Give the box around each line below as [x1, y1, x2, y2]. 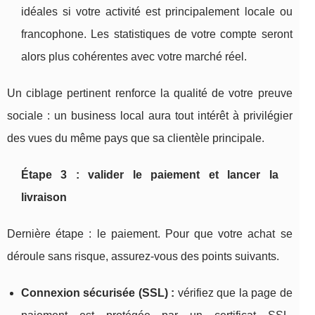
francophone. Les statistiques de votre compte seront [21, 28, 292, 41]
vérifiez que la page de [174, 287, 292, 300]
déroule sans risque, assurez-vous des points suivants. [7, 250, 279, 263]
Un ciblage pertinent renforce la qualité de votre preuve [7, 87, 292, 100]
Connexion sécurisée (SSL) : [21, 287, 175, 300]
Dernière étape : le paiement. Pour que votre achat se [7, 228, 292, 240]
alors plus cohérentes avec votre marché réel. [21, 51, 247, 63]
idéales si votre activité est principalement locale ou [21, 6, 292, 18]
